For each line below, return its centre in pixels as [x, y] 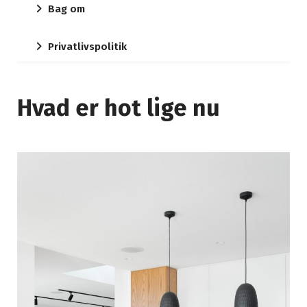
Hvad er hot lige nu [119, 108]
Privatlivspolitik [87, 47]
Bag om [66, 9]
